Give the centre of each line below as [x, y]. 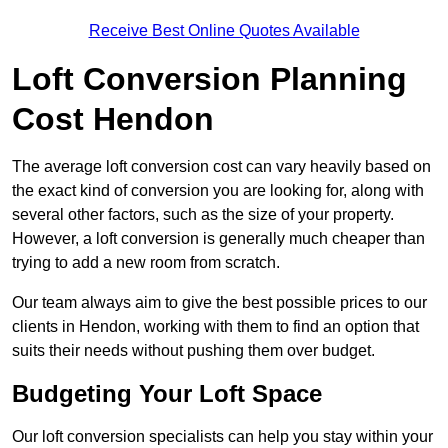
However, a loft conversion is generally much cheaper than [218, 239]
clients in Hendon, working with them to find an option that [215, 327]
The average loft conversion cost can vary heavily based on [221, 167]
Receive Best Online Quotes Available [224, 31]
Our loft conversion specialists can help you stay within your [222, 437]
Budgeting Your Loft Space [167, 394]
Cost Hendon [113, 119]
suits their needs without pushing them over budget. [193, 351]
